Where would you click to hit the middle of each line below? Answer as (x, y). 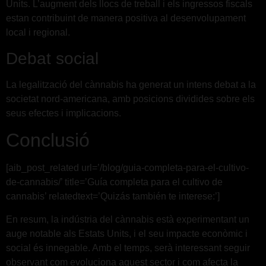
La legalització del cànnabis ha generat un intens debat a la (131, 84)
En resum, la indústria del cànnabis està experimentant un (128, 219)
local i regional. (38, 33)
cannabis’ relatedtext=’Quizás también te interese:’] (113, 197)
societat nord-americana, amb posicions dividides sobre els (130, 99)
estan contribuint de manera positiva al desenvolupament (126, 18)
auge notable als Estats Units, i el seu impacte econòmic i (127, 233)
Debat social (52, 58)
